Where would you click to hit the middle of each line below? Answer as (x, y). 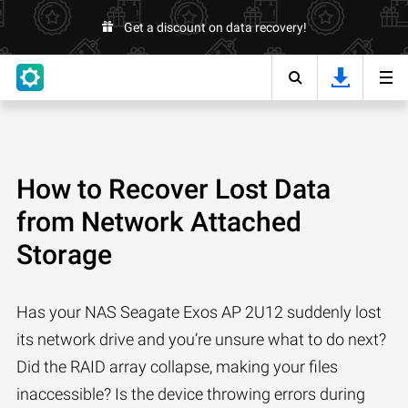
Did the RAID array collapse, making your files (177, 367)
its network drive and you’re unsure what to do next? (201, 339)
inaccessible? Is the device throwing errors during (191, 394)
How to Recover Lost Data (173, 189)
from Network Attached (159, 222)
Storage (64, 255)
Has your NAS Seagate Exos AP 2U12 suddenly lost (199, 312)
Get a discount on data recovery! (215, 27)
